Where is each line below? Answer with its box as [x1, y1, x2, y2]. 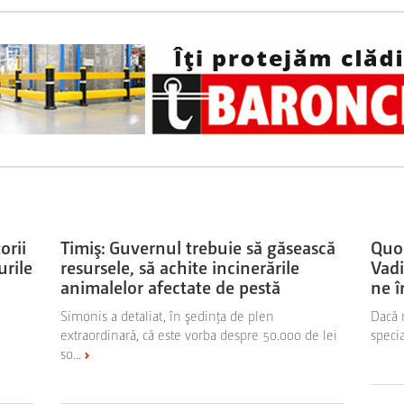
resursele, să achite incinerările [60, 254, 300, 279]
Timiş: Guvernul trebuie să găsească [60, 234, 336, 259]
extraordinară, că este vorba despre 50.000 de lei [60, 325, 338, 343]
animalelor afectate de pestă [60, 274, 281, 298]
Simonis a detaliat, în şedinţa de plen [60, 306, 275, 324]
